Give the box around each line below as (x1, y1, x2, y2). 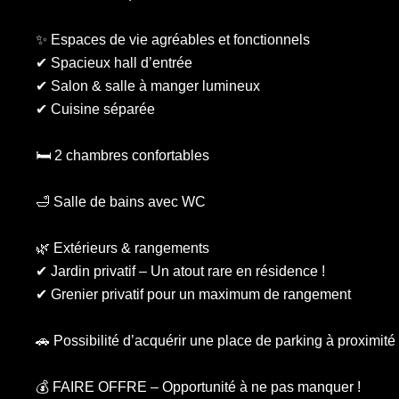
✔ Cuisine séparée (36, 102, 155, 117)
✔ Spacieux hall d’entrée (36, 55, 192, 70)
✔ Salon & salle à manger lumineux (36, 78, 260, 94)
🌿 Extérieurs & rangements (36, 240, 209, 256)
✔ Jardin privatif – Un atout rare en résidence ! (36, 264, 325, 279)
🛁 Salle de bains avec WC (36, 194, 206, 209)
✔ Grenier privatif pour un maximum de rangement (36, 287, 351, 302)
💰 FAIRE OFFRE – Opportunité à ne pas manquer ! (36, 379, 361, 395)
